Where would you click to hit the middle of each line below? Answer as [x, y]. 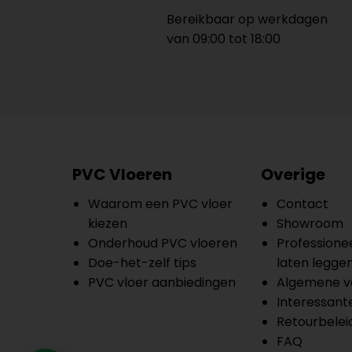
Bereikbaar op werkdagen [247, 20]
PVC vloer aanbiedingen [162, 283]
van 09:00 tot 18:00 [224, 39]
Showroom [310, 224]
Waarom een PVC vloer [160, 204]
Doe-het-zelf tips [142, 263]
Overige [293, 175]
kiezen [108, 224]
